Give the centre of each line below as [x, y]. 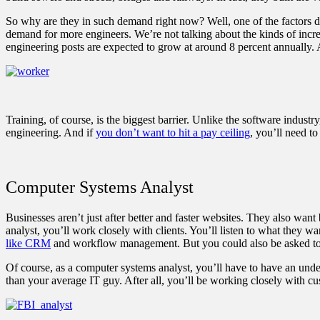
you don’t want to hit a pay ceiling [173, 133]
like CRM [28, 243]
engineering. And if [51, 133]
